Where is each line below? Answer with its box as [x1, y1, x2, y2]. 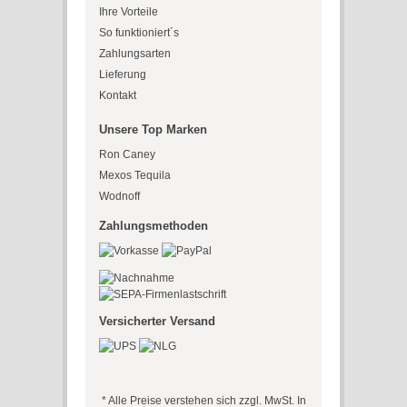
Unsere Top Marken [99, 123, 207, 137]
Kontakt [99, 89, 136, 103]
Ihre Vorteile [99, 5, 158, 19]
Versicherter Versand [99, 314, 215, 329]
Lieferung [99, 68, 146, 82]
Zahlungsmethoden [99, 219, 208, 233]
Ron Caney [99, 148, 155, 162]
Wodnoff [99, 190, 140, 203]
